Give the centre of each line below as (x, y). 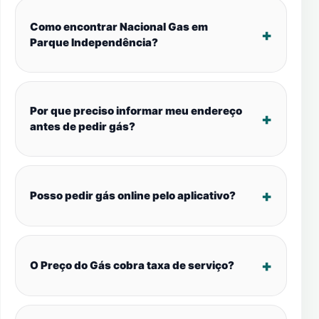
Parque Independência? (94, 42)
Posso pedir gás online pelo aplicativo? (133, 195)
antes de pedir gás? (83, 126)
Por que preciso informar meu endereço (136, 111)
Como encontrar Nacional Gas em (119, 27)
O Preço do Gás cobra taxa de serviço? (132, 265)
